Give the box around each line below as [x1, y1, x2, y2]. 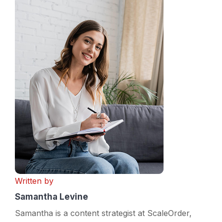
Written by [15, 175, 54, 186]
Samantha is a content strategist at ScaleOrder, [15, 208, 192, 218]
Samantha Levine [15, 191, 88, 202]
